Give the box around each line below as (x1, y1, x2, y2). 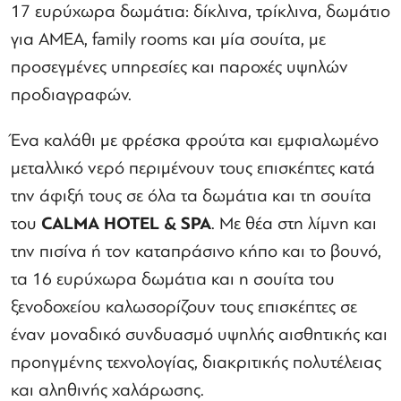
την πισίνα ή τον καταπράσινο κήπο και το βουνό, (11, 238, 381, 264)
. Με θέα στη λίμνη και (211, 210, 377, 236)
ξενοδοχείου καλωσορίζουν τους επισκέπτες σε (11, 294, 357, 320)
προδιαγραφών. (11, 81, 132, 107)
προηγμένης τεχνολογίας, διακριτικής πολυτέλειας (11, 349, 381, 375)
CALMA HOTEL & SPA (41, 210, 211, 236)
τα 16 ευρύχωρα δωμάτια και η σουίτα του (11, 266, 335, 292)
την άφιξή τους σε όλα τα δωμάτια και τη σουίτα (11, 183, 371, 209)
